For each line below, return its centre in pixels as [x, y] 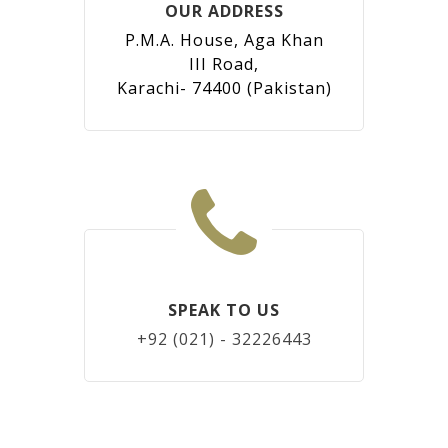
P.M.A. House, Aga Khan [224, 40]
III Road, [224, 64]
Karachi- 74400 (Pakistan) [224, 88]
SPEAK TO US [224, 310]
